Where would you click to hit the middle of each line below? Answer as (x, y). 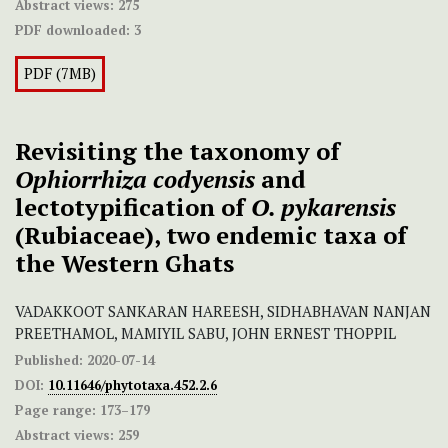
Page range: (55, 410)
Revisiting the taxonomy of (177, 151)
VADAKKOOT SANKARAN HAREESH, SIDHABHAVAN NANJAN (223, 312)
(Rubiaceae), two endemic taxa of (211, 235)
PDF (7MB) (60, 74)
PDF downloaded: (72, 30)
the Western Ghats (124, 263)
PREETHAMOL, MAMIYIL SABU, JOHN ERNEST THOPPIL (205, 334)
